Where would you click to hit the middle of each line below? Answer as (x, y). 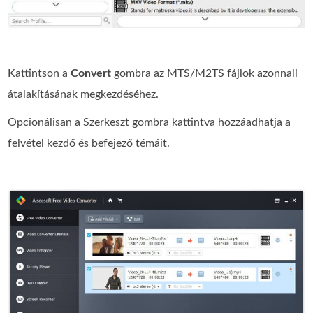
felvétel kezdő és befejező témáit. (89, 143)
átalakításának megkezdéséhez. (83, 94)
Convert (93, 73)
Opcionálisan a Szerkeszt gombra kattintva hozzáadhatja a (150, 122)
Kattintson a (39, 73)
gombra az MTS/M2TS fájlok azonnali (206, 73)
